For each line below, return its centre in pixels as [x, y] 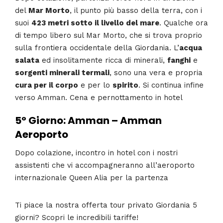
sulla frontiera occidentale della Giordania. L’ [97, 48]
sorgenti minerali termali [62, 72]
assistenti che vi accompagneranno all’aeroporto [105, 165]
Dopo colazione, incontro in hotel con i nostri [96, 153]
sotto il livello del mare [115, 23]
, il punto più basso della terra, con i [136, 10]
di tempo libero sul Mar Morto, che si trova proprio [109, 35]
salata [27, 60]
